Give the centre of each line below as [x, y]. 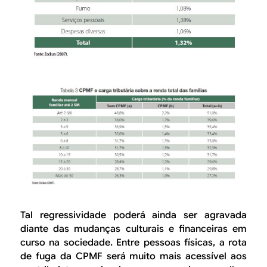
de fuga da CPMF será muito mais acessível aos [133, 256]
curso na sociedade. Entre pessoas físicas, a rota [133, 242]
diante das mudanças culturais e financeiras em [133, 229]
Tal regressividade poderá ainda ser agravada [133, 215]
